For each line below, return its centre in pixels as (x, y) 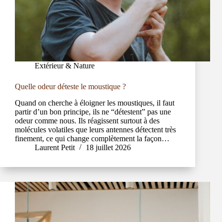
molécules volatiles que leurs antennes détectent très (95, 130)
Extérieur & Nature (65, 66)
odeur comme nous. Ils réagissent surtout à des (87, 121)
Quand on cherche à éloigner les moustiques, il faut (95, 103)
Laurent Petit (55, 148)
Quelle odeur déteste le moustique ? (70, 87)
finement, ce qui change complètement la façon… (92, 139)
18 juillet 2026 (108, 148)
